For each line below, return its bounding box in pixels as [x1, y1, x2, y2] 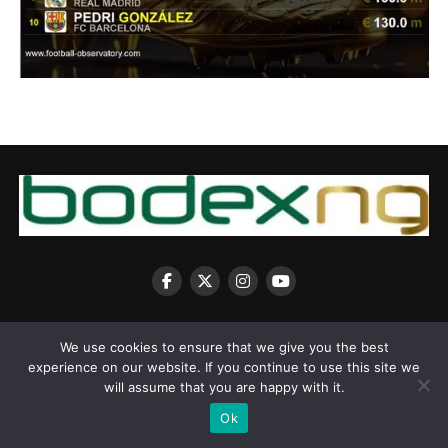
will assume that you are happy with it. [103, 379, 345, 395]
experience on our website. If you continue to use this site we [28, 359, 420, 375]
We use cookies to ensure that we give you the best [59, 339, 389, 355]
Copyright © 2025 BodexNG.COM [128, 377, 319, 393]
